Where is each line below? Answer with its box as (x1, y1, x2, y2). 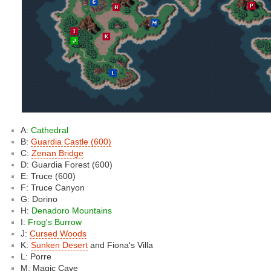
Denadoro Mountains (31, 205, 112, 215)
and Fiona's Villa (88, 240, 153, 250)
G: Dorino (21, 194, 57, 204)
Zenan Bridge (31, 148, 83, 158)
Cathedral (31, 125, 68, 135)
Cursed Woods (30, 228, 87, 238)
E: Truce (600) (21, 171, 76, 181)
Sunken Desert (31, 240, 88, 250)
